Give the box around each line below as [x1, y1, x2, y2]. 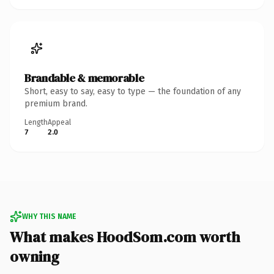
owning [10, 246, 59, 267]
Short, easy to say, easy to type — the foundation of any [24, 86, 241, 97]
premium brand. [24, 98, 87, 109]
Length [24, 117, 48, 127]
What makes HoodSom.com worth [10, 226, 240, 247]
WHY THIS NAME [22, 212, 76, 221]
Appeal [48, 117, 71, 127]
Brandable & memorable [24, 70, 144, 86]
